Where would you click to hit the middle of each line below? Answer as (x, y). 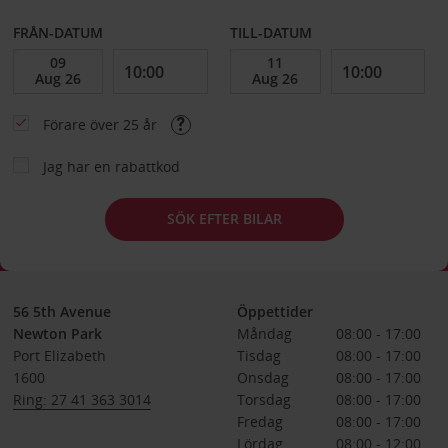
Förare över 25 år (101, 124)
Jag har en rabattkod (111, 166)
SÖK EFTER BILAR (224, 218)
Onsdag (262, 377)
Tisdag (258, 355)
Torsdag (263, 399)
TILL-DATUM (271, 32)
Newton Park (57, 333)
